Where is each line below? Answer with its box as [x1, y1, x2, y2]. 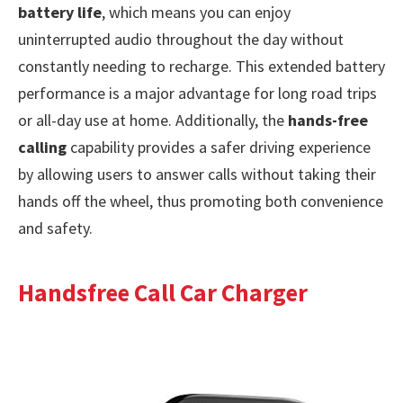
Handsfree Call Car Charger [18, 277, 308, 309]
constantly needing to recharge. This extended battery [18, 55, 385, 76]
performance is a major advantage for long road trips [18, 82, 377, 103]
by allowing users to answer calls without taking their [18, 163, 376, 184]
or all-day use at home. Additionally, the [18, 109, 288, 130]
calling [18, 136, 67, 157]
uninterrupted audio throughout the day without [18, 28, 344, 49]
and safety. [18, 217, 93, 238]
